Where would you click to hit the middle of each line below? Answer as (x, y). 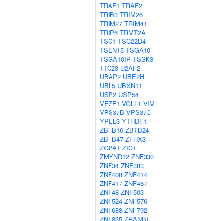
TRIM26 (131, 15)
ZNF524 (111, 201)
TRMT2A (133, 32)
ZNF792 (136, 210)
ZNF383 (132, 166)
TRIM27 (111, 23)
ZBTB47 (111, 139)
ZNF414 (136, 174)
